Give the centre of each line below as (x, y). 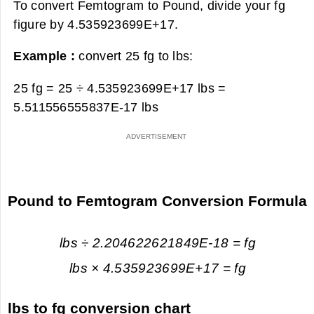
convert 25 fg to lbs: (136, 56)
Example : (46, 56)
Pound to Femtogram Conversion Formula (158, 200)
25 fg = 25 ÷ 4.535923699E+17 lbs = (120, 88)
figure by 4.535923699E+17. (96, 24)
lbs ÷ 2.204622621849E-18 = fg (158, 243)
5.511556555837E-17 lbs (86, 107)
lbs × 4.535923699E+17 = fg (158, 268)
